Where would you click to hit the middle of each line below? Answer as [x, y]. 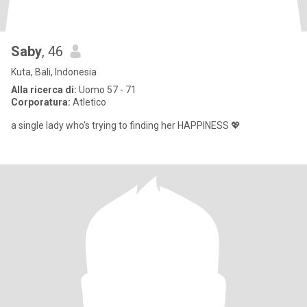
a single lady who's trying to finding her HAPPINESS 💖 [126, 125]
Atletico [88, 102]
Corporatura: [41, 102]
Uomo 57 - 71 [107, 90]
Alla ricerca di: [44, 90]
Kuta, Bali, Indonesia [54, 72]
